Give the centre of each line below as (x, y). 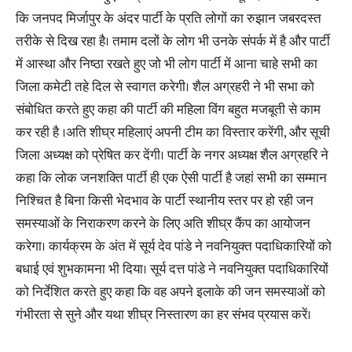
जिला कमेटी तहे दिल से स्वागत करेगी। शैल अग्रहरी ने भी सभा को (165, 87)
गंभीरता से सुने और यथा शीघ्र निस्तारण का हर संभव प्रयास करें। (163, 315)
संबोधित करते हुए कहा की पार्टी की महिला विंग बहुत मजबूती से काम (168, 110)
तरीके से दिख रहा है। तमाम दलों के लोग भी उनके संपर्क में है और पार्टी (173, 42)
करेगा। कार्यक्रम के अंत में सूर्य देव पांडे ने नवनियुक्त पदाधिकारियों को (174, 247)
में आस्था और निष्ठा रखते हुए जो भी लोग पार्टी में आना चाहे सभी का (167, 64)
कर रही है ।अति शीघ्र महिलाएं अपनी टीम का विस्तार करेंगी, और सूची (173, 133)
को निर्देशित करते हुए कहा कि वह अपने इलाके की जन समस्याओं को (170, 292)
